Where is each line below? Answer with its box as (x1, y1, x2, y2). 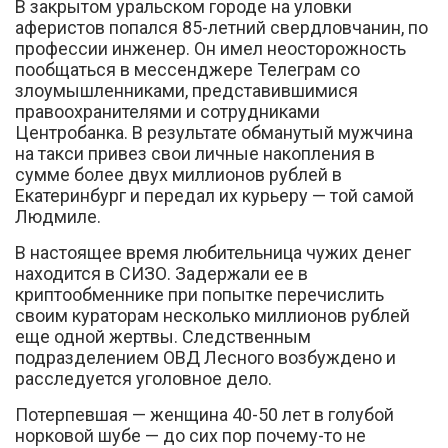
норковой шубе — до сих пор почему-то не (15, 424, 366, 446)
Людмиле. (15, 205, 101, 227)
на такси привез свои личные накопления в (15, 142, 375, 164)
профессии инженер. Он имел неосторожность (15, 37, 406, 59)
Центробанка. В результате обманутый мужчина (15, 121, 413, 143)
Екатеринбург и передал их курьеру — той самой (15, 184, 414, 206)
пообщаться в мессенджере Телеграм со (15, 58, 360, 80)
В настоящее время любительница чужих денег (15, 241, 411, 263)
